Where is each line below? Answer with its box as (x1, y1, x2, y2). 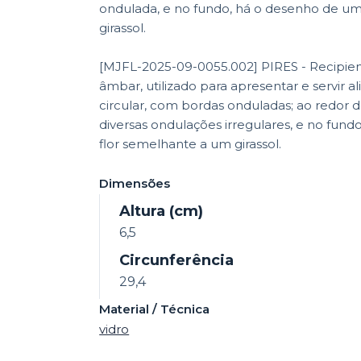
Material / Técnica (99, 301, 210, 317)
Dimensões (99, 175, 171, 191)
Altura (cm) (119, 201, 204, 220)
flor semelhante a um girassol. (99, 135, 282, 151)
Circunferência (119, 251, 234, 269)
